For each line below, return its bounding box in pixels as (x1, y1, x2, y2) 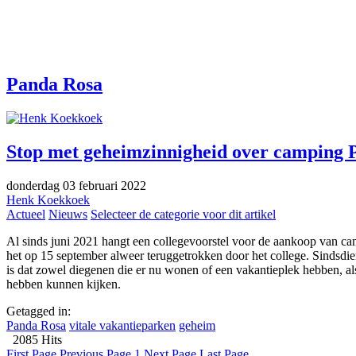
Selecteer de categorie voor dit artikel (91, 207, 276, 221)
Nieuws (48, 207, 87, 221)
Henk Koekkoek (6, 192, 90, 207)
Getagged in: (6, 304, 71, 318)
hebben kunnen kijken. (6, 277, 121, 291)
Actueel (6, 207, 45, 221)
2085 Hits (6, 332, 62, 346)
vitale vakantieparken (69, 318, 176, 332)
